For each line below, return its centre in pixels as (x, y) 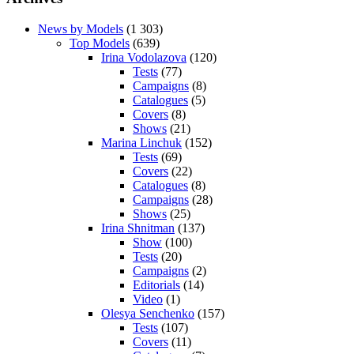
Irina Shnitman (138, 228)
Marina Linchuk (141, 143)
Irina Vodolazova (144, 58)
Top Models (100, 43)
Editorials (156, 285)
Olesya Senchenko (148, 314)
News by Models (81, 29)
